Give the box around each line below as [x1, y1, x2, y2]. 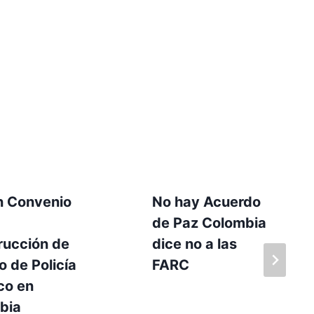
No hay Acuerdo [151, 193, 261, 210]
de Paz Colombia [151, 214, 266, 231]
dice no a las [151, 235, 237, 252]
